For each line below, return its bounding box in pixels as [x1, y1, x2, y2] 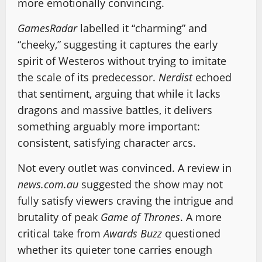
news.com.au [18, 177, 78, 191]
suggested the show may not [78, 177, 223, 191]
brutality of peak [18, 210, 101, 224]
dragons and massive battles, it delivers [18, 103, 212, 117]
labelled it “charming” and [77, 21, 207, 35]
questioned [162, 226, 220, 240]
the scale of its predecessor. [18, 70, 158, 84]
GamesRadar [18, 21, 77, 35]
